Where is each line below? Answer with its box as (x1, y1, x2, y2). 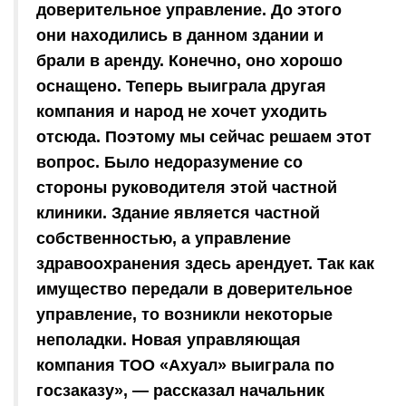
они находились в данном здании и (36, 26, 324, 45)
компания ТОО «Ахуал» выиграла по (36, 356, 334, 375)
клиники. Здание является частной (36, 204, 320, 223)
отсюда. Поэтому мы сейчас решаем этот (36, 128, 372, 147)
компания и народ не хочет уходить (36, 102, 327, 121)
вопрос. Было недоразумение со (36, 153, 303, 172)
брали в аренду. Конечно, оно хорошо (36, 52, 343, 71)
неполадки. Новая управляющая (36, 331, 301, 350)
